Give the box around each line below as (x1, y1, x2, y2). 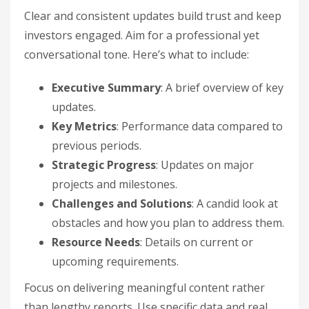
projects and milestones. (52, 176, 177, 192)
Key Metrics (52, 118, 117, 134)
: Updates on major (156, 157, 254, 172)
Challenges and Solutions (52, 195, 192, 211)
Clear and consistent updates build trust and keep (24, 8, 281, 23)
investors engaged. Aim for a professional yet (24, 27, 259, 43)
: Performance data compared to (117, 118, 283, 134)
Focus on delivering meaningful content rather (24, 279, 265, 295)
